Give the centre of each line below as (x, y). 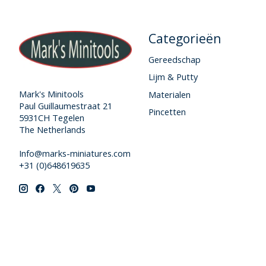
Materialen (169, 94)
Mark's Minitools (51, 94)
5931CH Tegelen (52, 117)
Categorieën (185, 39)
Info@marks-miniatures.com (75, 153)
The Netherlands (52, 129)
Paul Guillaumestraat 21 (66, 105)
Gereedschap (174, 60)
